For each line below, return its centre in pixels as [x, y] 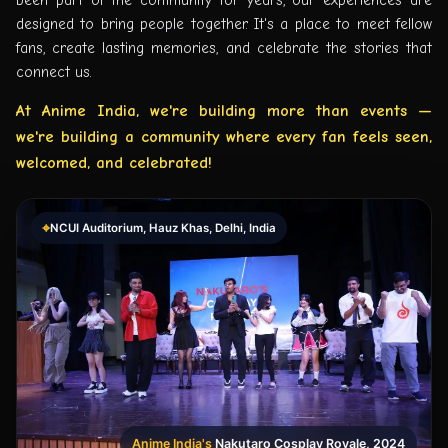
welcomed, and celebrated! [114, 163]
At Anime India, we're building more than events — [224, 111]
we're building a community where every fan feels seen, [224, 137]
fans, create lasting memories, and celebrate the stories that [224, 47]
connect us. [54, 71]
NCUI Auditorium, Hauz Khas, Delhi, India [162, 228]
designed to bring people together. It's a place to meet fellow [224, 23]
